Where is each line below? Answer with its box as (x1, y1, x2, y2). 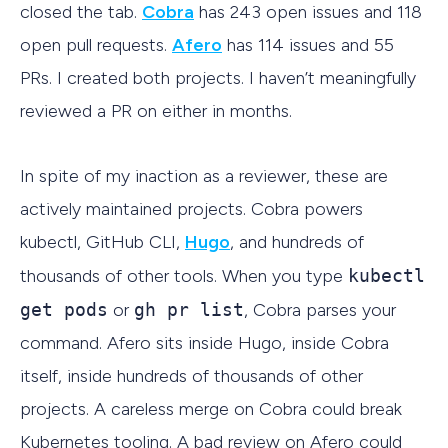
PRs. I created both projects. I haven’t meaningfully (20, 67, 416, 90)
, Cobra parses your (244, 298, 396, 321)
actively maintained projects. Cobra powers (20, 197, 363, 220)
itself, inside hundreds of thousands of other (20, 364, 363, 387)
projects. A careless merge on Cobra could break (20, 397, 402, 420)
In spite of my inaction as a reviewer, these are (20, 164, 388, 187)
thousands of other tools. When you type (20, 264, 348, 287)
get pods (20, 298, 108, 320)
